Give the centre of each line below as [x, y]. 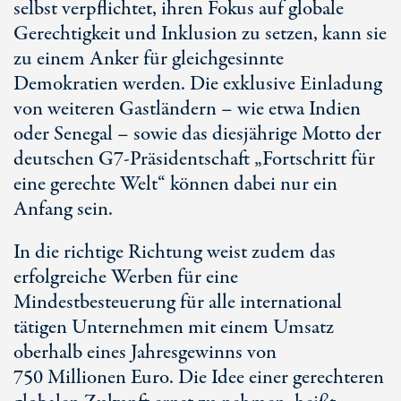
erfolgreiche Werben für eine [126, 277]
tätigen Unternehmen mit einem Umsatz [174, 328]
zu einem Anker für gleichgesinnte [149, 59]
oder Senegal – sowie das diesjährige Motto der [197, 134]
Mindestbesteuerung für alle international [178, 303]
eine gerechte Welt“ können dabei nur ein [175, 184]
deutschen [56, 159]
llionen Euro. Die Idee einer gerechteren [227, 378]
